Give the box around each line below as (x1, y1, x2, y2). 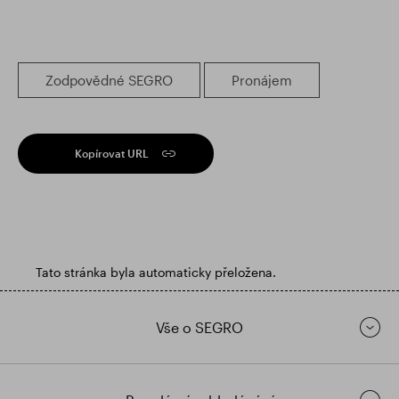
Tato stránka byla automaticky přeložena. (36, 265, 276, 280)
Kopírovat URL (75, 147, 149, 159)
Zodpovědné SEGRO (45, 72, 173, 88)
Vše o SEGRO (156, 319, 243, 336)
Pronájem (232, 72, 292, 88)
